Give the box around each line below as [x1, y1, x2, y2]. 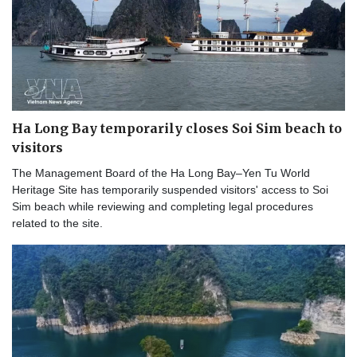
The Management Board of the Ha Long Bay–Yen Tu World [12, 167, 310, 180]
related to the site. [12, 217, 103, 230]
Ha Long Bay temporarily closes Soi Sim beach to [12, 120, 342, 137]
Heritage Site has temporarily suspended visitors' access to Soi [12, 183, 328, 197]
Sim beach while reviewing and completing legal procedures [12, 200, 313, 214]
